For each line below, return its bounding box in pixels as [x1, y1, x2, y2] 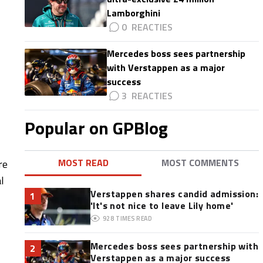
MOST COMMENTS [161, 156, 240, 170]
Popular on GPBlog [24, 114, 168, 141]
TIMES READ [116, 213, 153, 224]
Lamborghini [106, 6, 160, 20]
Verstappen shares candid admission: [90, 187, 258, 201]
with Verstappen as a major [106, 60, 225, 75]
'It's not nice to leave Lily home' [90, 198, 234, 213]
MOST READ [58, 156, 109, 170]
